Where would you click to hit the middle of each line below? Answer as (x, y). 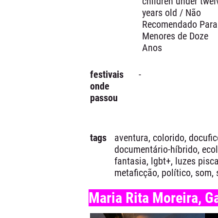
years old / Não (172, 13)
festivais (107, 74)
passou (104, 98)
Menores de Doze (175, 36)
